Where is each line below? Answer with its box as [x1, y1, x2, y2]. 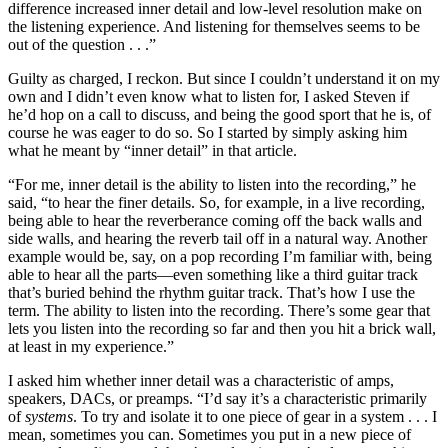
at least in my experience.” [8, 337, 174, 355]
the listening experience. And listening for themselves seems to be [8, 17, 420, 35]
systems [25, 407, 73, 425]
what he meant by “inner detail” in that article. [8, 141, 297, 159]
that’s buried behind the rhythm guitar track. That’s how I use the [8, 283, 415, 301]
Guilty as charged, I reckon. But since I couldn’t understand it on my [8, 69, 440, 87]
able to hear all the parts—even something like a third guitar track [8, 265, 418, 283]
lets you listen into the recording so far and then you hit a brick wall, [8, 319, 436, 337]
